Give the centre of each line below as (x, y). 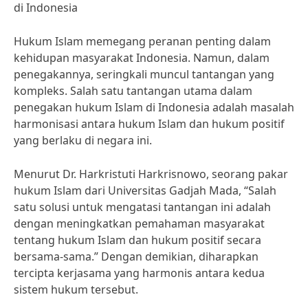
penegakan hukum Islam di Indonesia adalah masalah (154, 107)
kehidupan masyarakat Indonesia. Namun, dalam (142, 58)
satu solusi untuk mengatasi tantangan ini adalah (142, 207)
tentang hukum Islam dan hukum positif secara (137, 240)
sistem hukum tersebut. (76, 289)
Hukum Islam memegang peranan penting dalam (142, 41)
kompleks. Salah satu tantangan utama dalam (133, 91)
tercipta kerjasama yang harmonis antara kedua (139, 273)
